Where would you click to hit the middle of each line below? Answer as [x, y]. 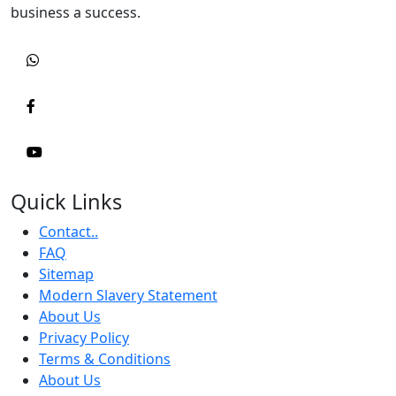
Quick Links [66, 201]
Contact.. [69, 231]
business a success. [76, 12]
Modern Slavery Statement [128, 295]
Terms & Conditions [105, 358]
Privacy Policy [84, 337]
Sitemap [66, 274]
